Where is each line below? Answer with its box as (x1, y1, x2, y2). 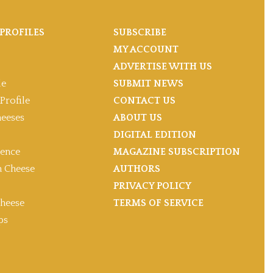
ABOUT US (113, 112, 162, 124)
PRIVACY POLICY (113, 180, 191, 192)
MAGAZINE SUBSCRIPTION (113, 146, 240, 158)
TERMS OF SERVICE (113, 197, 204, 209)
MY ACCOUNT (113, 44, 179, 55)
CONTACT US (113, 95, 175, 107)
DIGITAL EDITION (113, 129, 196, 141)
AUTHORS (113, 163, 160, 175)
